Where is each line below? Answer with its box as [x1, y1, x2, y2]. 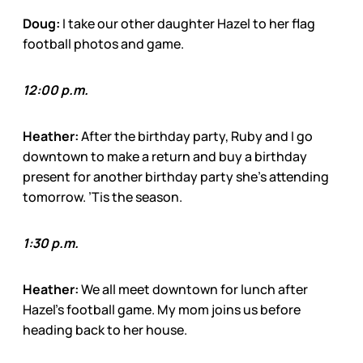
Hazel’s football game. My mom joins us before [23, 300, 301, 318]
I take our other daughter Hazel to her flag [60, 14, 315, 32]
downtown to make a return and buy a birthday [23, 147, 307, 165]
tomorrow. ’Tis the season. [23, 187, 182, 206]
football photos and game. [23, 34, 184, 53]
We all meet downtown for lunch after [79, 280, 308, 298]
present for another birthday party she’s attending [23, 167, 329, 186]
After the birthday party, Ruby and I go [79, 126, 313, 145]
